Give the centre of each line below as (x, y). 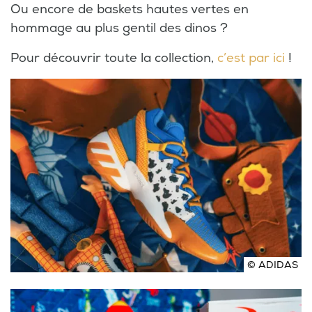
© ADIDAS (273, 265)
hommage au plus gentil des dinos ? (119, 28)
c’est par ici (249, 58)
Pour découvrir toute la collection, (112, 58)
